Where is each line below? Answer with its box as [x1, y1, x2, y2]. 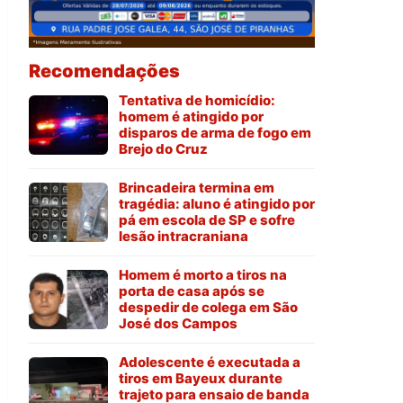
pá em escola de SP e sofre [119, 211, 295, 229]
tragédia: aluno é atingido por [119, 195, 315, 213]
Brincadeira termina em [119, 179, 274, 197]
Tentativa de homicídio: [119, 92, 275, 110]
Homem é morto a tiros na [119, 266, 287, 284]
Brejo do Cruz [119, 140, 208, 158]
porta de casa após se [119, 282, 264, 300]
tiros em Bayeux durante [119, 370, 282, 388]
